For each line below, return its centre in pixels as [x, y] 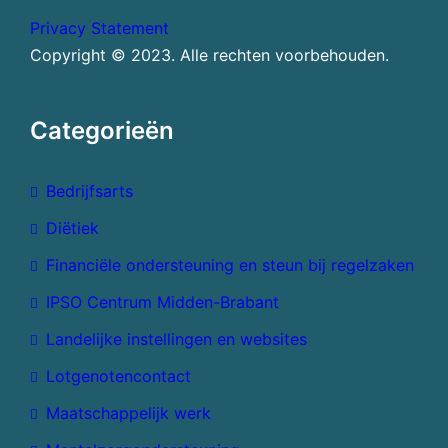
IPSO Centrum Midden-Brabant [162, 302]
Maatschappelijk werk [128, 413]
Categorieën [102, 130]
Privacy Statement [99, 28]
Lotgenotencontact [118, 376]
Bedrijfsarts [89, 191]
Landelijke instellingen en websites [176, 339]
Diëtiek [72, 228]
